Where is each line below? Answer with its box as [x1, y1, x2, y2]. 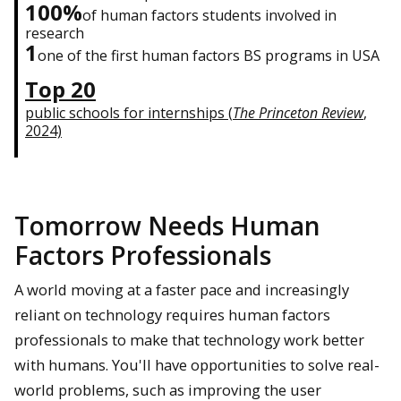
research [25, 22, 88, 43]
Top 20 [25, 73, 96, 104]
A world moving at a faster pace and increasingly [14, 278, 349, 300]
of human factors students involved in [82, 4, 337, 25]
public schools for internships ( [25, 102, 233, 123]
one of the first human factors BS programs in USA [38, 45, 380, 65]
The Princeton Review [233, 102, 363, 123]
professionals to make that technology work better [14, 328, 364, 350]
